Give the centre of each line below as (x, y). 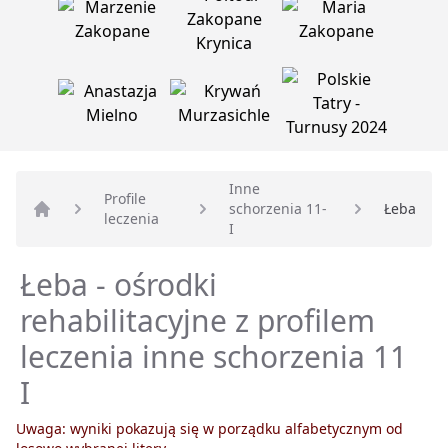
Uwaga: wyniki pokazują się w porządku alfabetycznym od (209, 429)
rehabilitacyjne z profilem (197, 321)
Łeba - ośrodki (118, 285)
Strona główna (86, 230)
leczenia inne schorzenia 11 (213, 357)
